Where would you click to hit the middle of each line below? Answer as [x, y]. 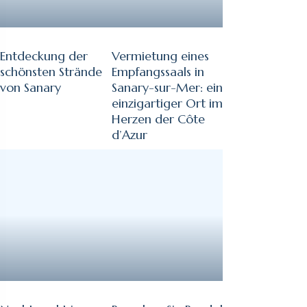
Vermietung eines [160, 56]
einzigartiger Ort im [167, 103]
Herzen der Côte [158, 119]
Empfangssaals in [158, 71]
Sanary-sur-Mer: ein [167, 87]
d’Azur [129, 134]
